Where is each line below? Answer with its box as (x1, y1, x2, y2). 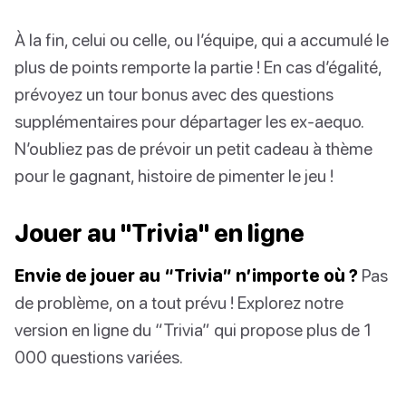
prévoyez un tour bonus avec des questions (14, 83, 333, 105)
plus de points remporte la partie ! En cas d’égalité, (14, 56, 382, 78)
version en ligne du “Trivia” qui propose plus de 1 (14, 319, 372, 341)
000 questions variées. (14, 346, 183, 368)
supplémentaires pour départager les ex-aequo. (14, 111, 363, 132)
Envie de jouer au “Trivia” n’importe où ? (14, 265, 358, 286)
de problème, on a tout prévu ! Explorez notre (14, 292, 343, 314)
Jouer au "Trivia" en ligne (14, 218, 304, 248)
